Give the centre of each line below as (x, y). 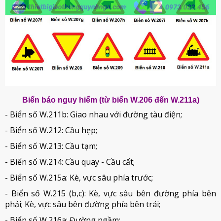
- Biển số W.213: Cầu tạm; (51, 146)
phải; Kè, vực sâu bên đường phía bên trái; (83, 204)
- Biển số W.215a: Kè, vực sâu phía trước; (79, 177)
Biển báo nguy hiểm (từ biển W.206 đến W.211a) (110, 100)
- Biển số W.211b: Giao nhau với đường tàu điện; (93, 114)
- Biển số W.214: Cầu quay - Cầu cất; (70, 162)
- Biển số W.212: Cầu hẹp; (51, 130)
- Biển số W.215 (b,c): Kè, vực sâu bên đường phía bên (110, 193)
